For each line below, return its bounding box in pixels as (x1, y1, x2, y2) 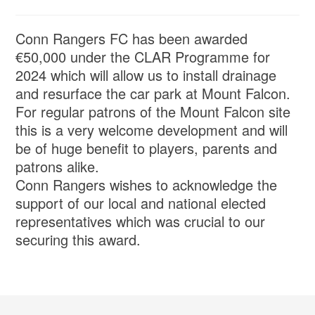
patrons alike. (15, 156, 104, 177)
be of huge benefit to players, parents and (15, 138, 278, 159)
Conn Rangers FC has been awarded (15, 28, 248, 49)
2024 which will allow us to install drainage (15, 65, 277, 86)
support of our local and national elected (15, 193, 266, 214)
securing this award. (15, 229, 141, 250)
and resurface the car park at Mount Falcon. (15, 83, 291, 104)
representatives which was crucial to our (15, 211, 266, 232)
